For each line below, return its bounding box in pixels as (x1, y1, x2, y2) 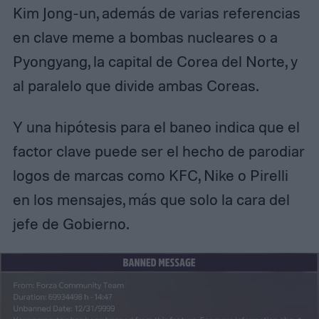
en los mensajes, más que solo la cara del (12, 189, 290, 209)
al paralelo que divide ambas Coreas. (12, 76, 258, 95)
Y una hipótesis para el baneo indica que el (12, 117, 300, 136)
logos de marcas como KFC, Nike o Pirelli (12, 165, 288, 184)
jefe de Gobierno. (12, 214, 129, 233)
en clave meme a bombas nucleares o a (12, 28, 278, 47)
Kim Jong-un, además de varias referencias (12, 4, 300, 23)
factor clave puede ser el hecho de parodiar (12, 141, 305, 160)
